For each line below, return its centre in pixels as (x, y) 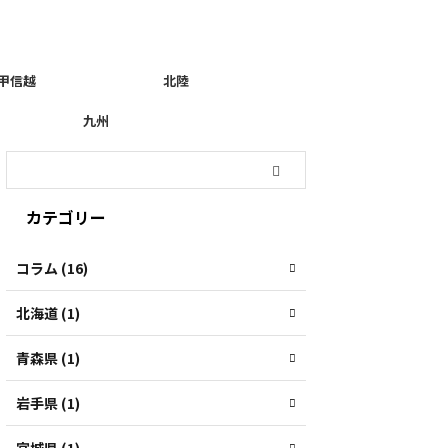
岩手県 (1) (48, 403)
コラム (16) (52, 268)
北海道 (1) (48, 313)
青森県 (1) (48, 358)
